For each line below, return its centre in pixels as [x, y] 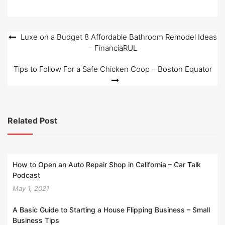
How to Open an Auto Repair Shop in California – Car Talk [107, 164]
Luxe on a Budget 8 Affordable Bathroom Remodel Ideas [119, 37]
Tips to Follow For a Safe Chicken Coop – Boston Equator [113, 69]
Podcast [26, 175]
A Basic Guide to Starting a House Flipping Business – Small [111, 209]
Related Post [32, 121]
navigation [34, 54]
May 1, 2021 [31, 188]
